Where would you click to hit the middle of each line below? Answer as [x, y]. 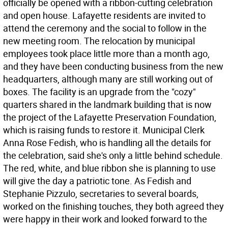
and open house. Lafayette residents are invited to [104, 15]
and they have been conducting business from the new [113, 66]
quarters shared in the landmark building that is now [107, 104]
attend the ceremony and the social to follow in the [105, 28]
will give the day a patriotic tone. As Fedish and [97, 181]
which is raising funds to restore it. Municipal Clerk [104, 130]
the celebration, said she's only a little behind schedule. [113, 155]
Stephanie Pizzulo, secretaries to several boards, [101, 193]
